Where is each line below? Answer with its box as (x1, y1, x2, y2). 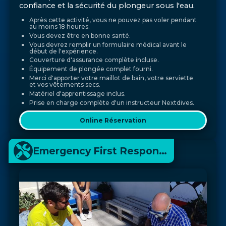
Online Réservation (80, 116, 146, 124)
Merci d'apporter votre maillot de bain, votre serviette (29, 74, 193, 82)
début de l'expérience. (29, 47, 98, 55)
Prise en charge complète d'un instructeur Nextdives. (29, 98, 194, 106)
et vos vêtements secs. (29, 81, 100, 89)
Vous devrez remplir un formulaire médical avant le (29, 40, 187, 48)
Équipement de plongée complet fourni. (29, 65, 153, 73)
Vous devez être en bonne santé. (29, 31, 131, 39)
